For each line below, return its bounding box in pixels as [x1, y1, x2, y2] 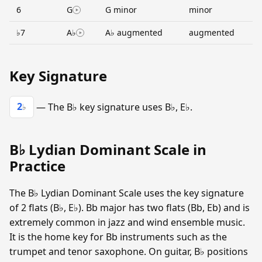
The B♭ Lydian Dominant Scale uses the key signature [9, 186, 244, 199]
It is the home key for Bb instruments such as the [9, 230, 227, 243]
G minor [105, 4, 137, 15]
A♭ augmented [105, 26, 163, 38]
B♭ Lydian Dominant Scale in [9, 139, 206, 159]
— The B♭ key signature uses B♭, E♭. [34, 100, 192, 113]
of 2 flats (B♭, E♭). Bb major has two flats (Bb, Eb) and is [9, 201, 250, 214]
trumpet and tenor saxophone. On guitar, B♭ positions [9, 244, 248, 258]
